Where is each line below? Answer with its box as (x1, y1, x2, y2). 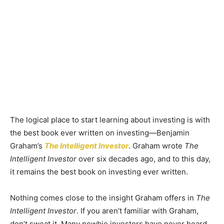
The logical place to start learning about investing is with (10, 115, 210, 124)
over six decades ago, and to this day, (76, 154, 210, 163)
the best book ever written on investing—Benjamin (10, 128, 189, 137)
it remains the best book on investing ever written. (10, 167, 188, 176)
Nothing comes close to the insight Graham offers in (10, 193, 196, 202)
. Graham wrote (128, 141, 184, 150)
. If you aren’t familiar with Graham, (76, 206, 198, 215)
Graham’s (10, 141, 44, 150)
